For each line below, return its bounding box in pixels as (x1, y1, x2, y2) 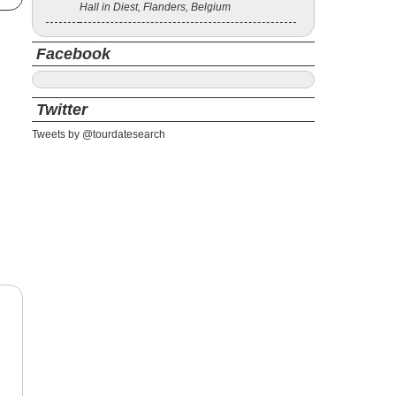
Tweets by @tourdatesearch (32, 128, 165, 141)
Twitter (36, 101, 88, 118)
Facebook (36, 45, 110, 63)
